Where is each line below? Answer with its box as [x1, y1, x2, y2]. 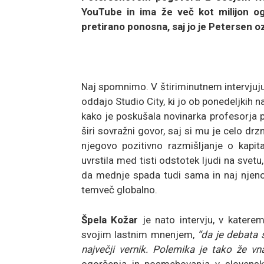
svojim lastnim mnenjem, [81, 228, 198, 240]
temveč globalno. [81, 183, 157, 196]
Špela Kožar [81, 213, 138, 226]
